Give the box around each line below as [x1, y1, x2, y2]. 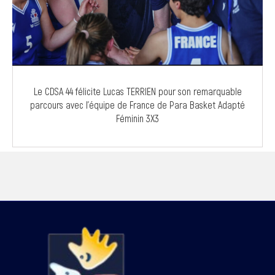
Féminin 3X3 [116, 112, 159, 125]
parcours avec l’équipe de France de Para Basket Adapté [30, 99, 245, 111]
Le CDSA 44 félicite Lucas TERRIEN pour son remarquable [33, 85, 242, 98]
